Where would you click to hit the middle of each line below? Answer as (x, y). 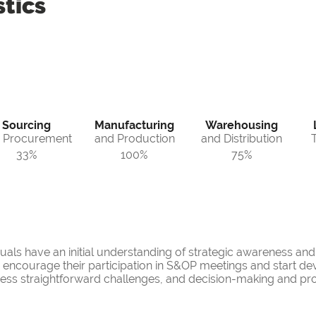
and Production (134, 139)
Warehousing (242, 126)
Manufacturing (134, 126)
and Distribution (242, 139)
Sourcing (26, 126)
